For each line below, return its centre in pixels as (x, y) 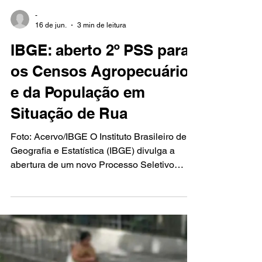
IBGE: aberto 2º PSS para (100, 155)
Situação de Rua (69, 218)
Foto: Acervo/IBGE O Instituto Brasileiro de (99, 242)
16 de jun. (51, 130)
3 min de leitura (102, 130)
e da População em (78, 197)
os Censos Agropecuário (100, 176)
